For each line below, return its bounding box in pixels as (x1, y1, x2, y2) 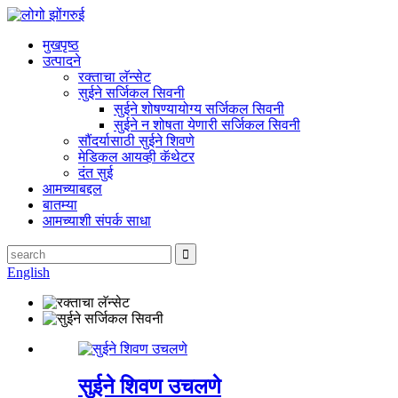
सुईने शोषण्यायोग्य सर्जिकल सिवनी (114, 101, 284, 116)
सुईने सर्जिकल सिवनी (78, 85, 185, 100)
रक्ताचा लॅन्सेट (78, 69, 151, 84)
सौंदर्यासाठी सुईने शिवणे (78, 133, 195, 148)
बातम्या (43, 197, 77, 212)
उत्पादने (43, 53, 81, 68)
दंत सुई (78, 165, 113, 180)
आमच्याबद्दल (43, 181, 102, 196)
